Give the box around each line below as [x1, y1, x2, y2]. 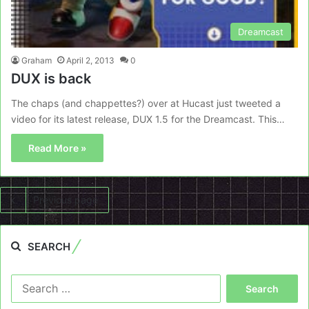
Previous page [33, 194, 98, 206]
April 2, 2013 [66, 55, 114, 66]
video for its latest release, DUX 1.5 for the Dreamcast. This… [11, 113, 285, 126]
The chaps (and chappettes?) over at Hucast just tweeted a [11, 97, 281, 110]
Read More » [28, 142, 86, 154]
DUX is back [11, 70, 91, 88]
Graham [21, 55, 52, 66]
